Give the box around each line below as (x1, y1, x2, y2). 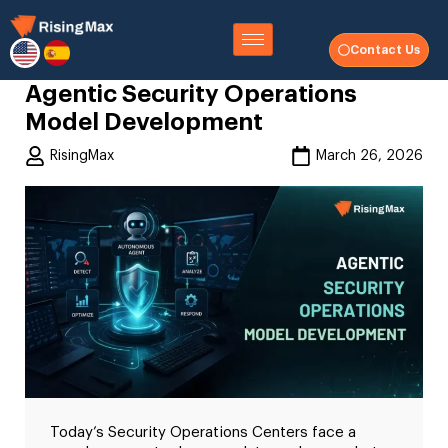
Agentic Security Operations (25, 82, 357, 106)
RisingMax (50, 149, 114, 163)
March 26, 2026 (316, 149, 423, 163)
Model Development (25, 110, 263, 134)
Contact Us (349, 44, 420, 56)
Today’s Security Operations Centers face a (50, 424, 356, 440)
